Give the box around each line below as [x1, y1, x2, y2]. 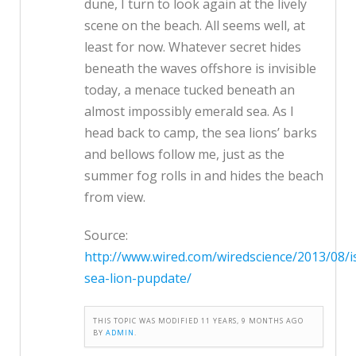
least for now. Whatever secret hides [84, 38, 301, 56]
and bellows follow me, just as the [84, 145, 284, 164]
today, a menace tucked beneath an [84, 81, 295, 99]
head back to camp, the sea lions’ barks [84, 124, 317, 142]
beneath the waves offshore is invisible [84, 60, 316, 78]
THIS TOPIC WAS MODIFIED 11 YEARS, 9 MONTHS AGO [93, 315, 304, 327]
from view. [84, 188, 145, 207]
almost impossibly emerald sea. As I [84, 103, 294, 121]
